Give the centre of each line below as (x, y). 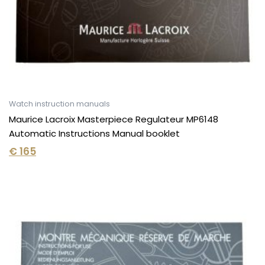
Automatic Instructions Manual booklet (94, 133)
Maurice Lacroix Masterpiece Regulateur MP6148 (114, 119)
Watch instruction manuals (59, 104)
